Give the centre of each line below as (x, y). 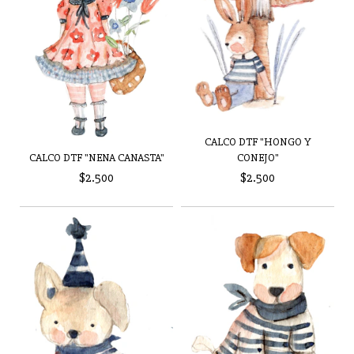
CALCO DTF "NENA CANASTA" (96, 157)
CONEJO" (258, 157)
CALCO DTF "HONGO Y (258, 141)
